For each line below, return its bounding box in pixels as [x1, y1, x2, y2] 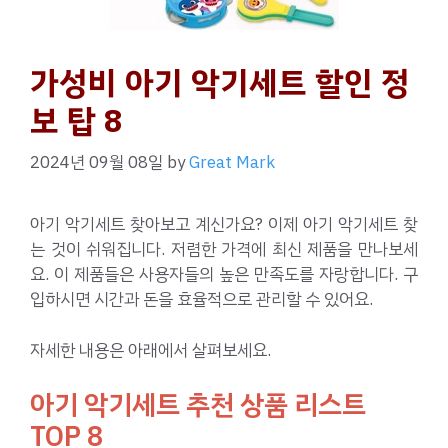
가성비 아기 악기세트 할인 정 [30, 58, 410, 107]
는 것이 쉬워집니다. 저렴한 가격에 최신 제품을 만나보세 [30, 237, 418, 263]
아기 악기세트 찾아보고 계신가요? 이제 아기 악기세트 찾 [30, 212, 418, 238]
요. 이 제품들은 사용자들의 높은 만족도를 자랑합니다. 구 [30, 262, 418, 288]
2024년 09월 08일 [30, 150, 163, 176]
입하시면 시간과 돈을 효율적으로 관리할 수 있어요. [30, 287, 373, 313]
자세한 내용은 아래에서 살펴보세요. [30, 337, 271, 363]
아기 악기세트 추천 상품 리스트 [30, 383, 366, 425]
